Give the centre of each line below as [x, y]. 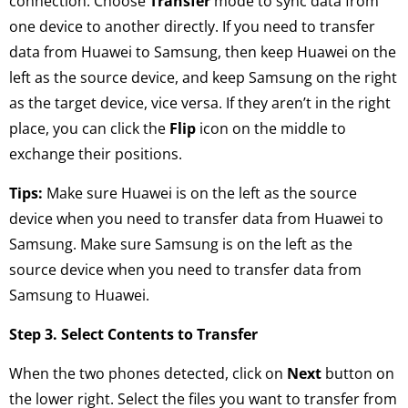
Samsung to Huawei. [79, 296]
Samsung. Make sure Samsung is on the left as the [181, 245]
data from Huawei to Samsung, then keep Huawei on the [203, 52]
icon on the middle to [271, 129]
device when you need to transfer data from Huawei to [196, 219]
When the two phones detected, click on [148, 374]
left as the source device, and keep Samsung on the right [203, 78]
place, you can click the [89, 129]
